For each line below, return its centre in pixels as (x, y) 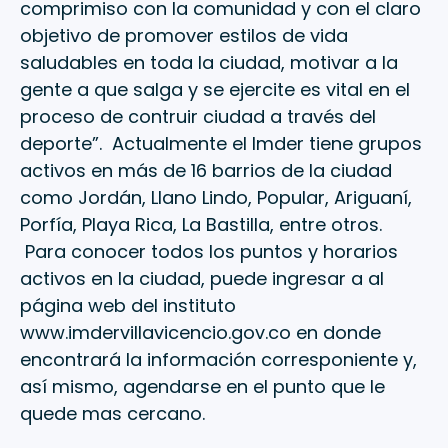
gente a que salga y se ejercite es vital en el (215, 90)
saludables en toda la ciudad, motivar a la (209, 63)
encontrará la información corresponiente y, (218, 360)
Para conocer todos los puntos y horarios (209, 252)
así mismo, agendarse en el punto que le (202, 387)
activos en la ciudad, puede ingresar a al (202, 279)
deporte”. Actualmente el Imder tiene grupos (221, 144)
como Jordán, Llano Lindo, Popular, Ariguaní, (216, 198)
